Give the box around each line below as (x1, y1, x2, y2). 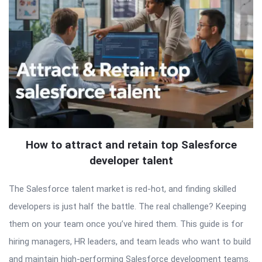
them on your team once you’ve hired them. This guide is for (9, 219, 243, 230)
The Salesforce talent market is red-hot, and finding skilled (9, 184, 236, 195)
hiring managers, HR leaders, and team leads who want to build (9, 236, 251, 247)
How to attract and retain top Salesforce (25, 138, 237, 152)
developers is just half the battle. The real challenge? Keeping (9, 201, 246, 212)
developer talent (89, 154, 173, 168)
